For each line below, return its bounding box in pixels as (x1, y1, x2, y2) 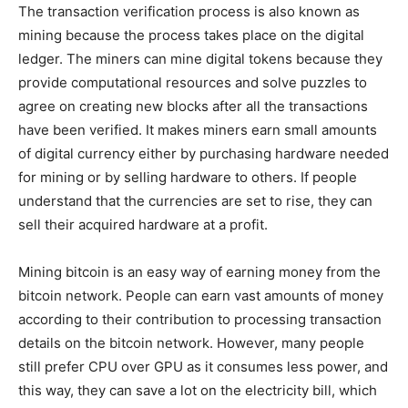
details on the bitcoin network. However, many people (18, 333, 364, 352)
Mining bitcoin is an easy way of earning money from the (18, 262, 381, 280)
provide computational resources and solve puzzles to (18, 73, 367, 91)
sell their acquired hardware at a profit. (18, 215, 268, 233)
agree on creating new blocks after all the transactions (18, 97, 368, 115)
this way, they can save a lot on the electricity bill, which (18, 381, 377, 399)
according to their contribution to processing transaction (18, 310, 382, 328)
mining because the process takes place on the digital (18, 25, 364, 44)
